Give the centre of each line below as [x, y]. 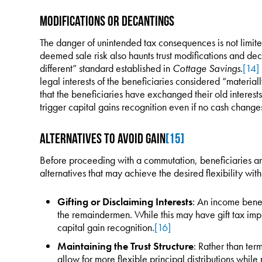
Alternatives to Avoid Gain [102, 138]
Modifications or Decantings [107, 21]
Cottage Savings [206, 68]
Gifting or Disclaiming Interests [125, 201]
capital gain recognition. [106, 227]
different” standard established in [106, 68]
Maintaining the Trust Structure [125, 246]
